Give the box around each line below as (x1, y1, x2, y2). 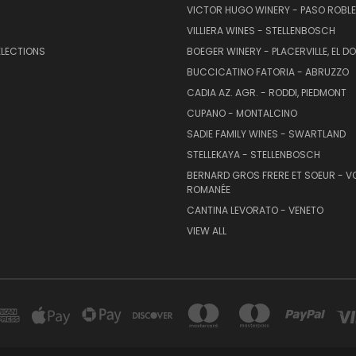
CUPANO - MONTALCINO (186, 106, 297, 120)
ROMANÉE (186, 182, 230, 196)
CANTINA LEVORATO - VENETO (186, 203, 323, 217)
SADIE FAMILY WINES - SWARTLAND (186, 126, 346, 141)
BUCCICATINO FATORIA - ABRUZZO (186, 64, 349, 79)
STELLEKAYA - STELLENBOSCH (186, 147, 320, 161)
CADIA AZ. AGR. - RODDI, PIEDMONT (186, 85, 346, 99)
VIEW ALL (186, 223, 226, 238)
